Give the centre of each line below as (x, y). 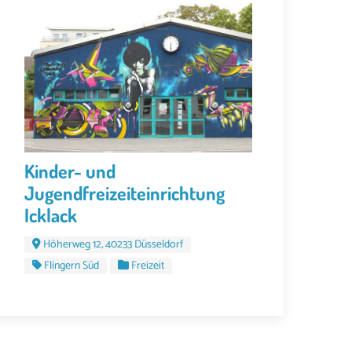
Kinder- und (70, 170)
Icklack (51, 214)
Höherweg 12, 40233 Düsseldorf (113, 244)
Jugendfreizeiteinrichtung (125, 192)
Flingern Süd (71, 266)
